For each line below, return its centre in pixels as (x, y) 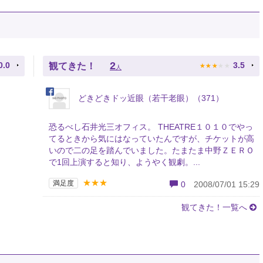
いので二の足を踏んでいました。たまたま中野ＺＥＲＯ (151, 150)
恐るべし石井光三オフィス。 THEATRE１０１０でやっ (151, 127)
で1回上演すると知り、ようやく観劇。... (124, 162)
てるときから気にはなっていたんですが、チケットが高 (151, 139)
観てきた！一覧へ (214, 207)
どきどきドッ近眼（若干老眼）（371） (150, 98)
